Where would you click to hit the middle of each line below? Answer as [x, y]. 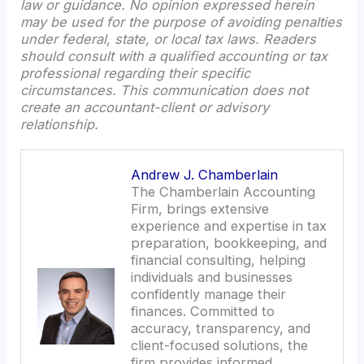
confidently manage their [208, 294]
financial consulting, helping [218, 260]
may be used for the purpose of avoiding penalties [182, 22]
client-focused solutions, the [219, 345]
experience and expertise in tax [228, 225]
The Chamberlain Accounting [223, 191]
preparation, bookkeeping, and [228, 243]
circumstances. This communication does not [165, 90]
